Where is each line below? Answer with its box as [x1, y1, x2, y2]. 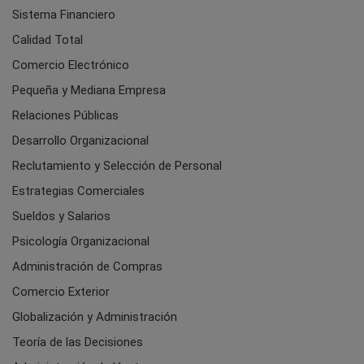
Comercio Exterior [12, 284, 110, 299]
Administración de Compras [12, 258, 162, 274]
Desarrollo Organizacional [12, 132, 149, 148]
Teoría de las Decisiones [12, 334, 143, 349]
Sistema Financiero [12, 6, 115, 22]
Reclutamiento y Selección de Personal [12, 158, 222, 173]
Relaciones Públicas [12, 107, 119, 123]
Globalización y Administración [12, 309, 177, 324]
